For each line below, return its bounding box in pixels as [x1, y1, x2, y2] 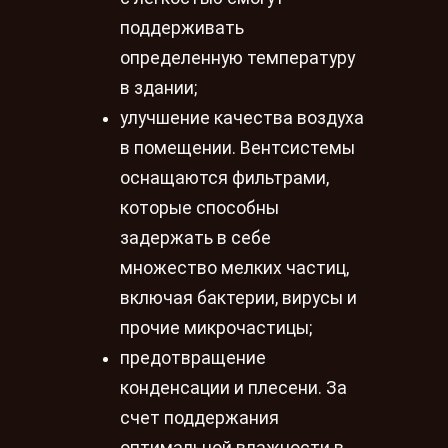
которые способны [120, 197, 279, 218]
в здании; [120, 77, 197, 98]
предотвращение [120, 347, 266, 368]
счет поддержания [120, 407, 279, 428]
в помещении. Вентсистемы [120, 137, 355, 158]
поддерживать [120, 17, 244, 38]
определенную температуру [120, 47, 355, 68]
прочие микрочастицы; [120, 317, 312, 338]
